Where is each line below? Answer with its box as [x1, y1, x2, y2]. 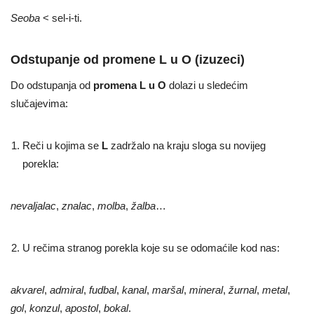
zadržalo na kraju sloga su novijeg [108, 139, 266, 152]
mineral [189, 284, 223, 296]
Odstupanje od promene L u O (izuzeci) [11, 52, 245, 67]
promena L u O [93, 79, 166, 92]
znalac [62, 200, 92, 212]
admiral [50, 284, 83, 296]
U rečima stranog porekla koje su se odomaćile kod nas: [22, 242, 280, 254]
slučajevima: [11, 97, 68, 110]
